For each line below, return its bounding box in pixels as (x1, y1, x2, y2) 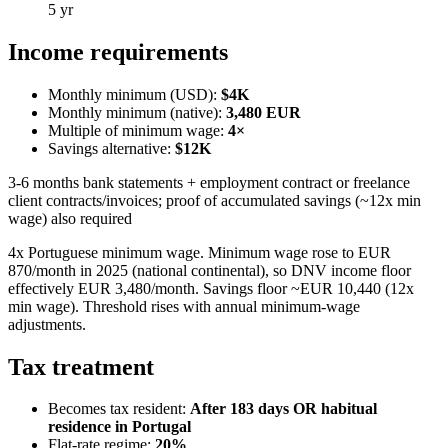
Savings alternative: (48, 139, 175, 157)
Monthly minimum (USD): (48, 85, 221, 103)
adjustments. (8, 315, 86, 333)
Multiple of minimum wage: (48, 121, 228, 139)
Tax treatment (8, 353, 154, 380)
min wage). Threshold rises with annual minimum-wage (8, 297, 360, 315)
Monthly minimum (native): (48, 103, 222, 121)
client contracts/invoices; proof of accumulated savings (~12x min (8, 191, 421, 209)
